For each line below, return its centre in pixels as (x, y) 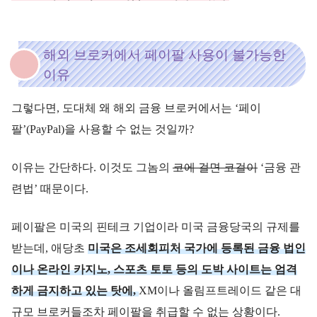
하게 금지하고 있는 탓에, (75, 291)
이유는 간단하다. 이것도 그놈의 (92, 168)
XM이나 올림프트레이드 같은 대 (220, 291)
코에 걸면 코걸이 (215, 168)
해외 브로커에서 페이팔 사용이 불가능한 (165, 55)
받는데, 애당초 (50, 248)
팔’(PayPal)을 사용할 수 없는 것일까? (103, 129)
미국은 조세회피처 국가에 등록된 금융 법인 (197, 248)
